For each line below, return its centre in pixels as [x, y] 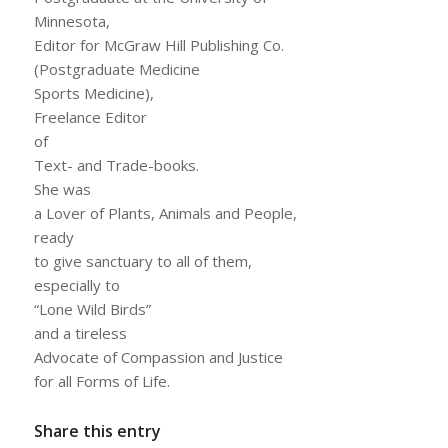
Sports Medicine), [93, 93]
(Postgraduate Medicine [116, 69]
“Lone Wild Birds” [92, 309]
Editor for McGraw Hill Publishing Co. [158, 45]
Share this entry [97, 431]
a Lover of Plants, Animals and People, [165, 213]
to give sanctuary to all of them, [142, 261]
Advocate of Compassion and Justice [158, 357]
